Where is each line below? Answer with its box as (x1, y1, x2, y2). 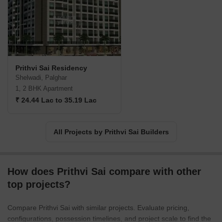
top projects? (7, 179, 70, 190)
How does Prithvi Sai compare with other (7, 166, 201, 177)
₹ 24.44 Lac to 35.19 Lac (15, 96, 97, 105)
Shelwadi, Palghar (15, 74, 67, 82)
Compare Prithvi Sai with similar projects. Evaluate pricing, (7, 204, 189, 212)
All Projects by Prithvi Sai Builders (53, 128, 169, 136)
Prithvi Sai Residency (15, 64, 87, 72)
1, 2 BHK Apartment (15, 85, 73, 93)
